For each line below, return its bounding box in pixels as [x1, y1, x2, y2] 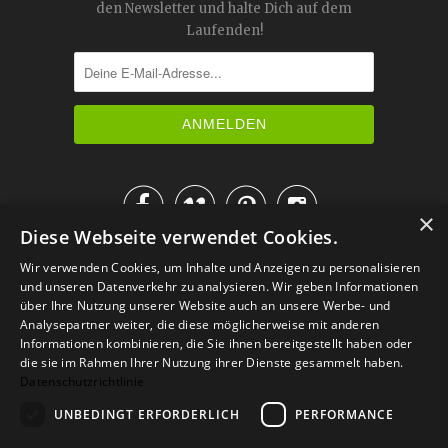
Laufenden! [185, 22, 263, 39]
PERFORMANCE [295, 405, 394, 423]
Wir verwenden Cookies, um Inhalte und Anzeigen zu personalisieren [20, 259, 421, 276]
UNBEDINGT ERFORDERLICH [54, 405, 240, 423]
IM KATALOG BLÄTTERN [74, 232, 244, 263]
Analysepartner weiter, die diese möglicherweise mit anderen [20, 316, 380, 333]
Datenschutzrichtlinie [20, 373, 145, 390]
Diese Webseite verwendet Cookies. [20, 225, 339, 249]
